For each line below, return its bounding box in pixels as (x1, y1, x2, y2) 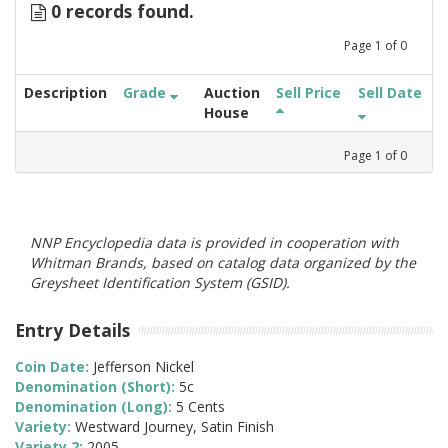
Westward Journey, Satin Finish (75, 417, 274, 437)
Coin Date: (15, 357, 93, 377)
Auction (204, 82, 260, 102)
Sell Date (358, 82, 422, 102)
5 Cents (176, 397, 225, 417)
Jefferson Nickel (93, 357, 194, 377)
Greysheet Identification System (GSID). (30, 272, 290, 292)
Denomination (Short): (15, 377, 179, 397)
